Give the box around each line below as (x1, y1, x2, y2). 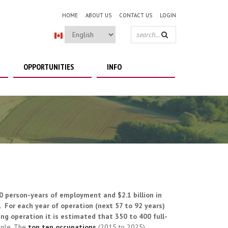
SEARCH (131, 35, 173, 54)
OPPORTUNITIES (23, 62, 74, 72)
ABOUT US (85, 12, 111, 19)
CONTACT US (119, 12, 152, 19)
